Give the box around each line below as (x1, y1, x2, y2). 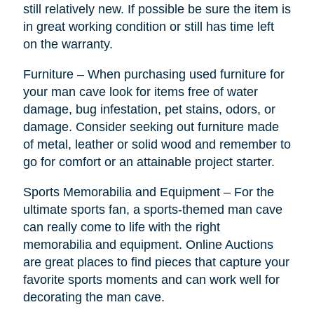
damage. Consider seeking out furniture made (22, 120, 279, 135)
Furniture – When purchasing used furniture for (22, 67, 285, 82)
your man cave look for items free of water (22, 85, 258, 100)
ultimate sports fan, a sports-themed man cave (22, 203, 282, 217)
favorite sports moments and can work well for (22, 273, 280, 287)
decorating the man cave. (22, 290, 165, 305)
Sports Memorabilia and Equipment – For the (22, 185, 274, 200)
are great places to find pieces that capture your (22, 255, 289, 270)
